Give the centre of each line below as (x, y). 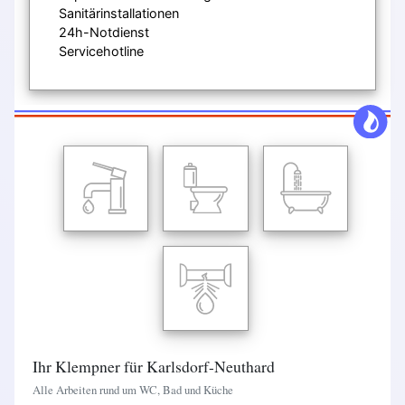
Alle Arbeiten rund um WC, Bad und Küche (133, 390)
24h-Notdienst (104, 32)
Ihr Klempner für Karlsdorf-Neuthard (154, 366)
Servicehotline (101, 51)
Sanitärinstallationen (119, 13)
